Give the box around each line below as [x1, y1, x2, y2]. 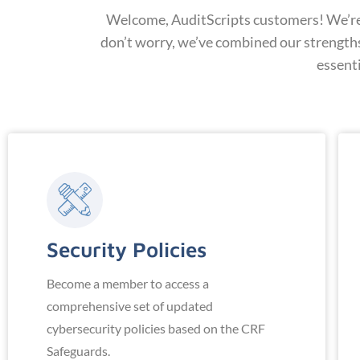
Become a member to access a [47, 276, 209, 292]
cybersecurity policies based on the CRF [47, 321, 265, 337]
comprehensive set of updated [47, 298, 213, 314]
